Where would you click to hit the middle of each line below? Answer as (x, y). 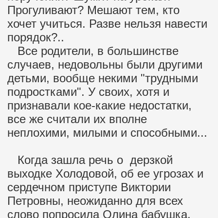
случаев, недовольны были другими (105, 64)
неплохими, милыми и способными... (107, 133)
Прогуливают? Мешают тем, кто (93, 10)
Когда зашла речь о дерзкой (90, 160)
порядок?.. (36, 37)
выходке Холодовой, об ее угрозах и (105, 173)
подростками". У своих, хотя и (88, 92)
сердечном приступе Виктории (89, 187)
